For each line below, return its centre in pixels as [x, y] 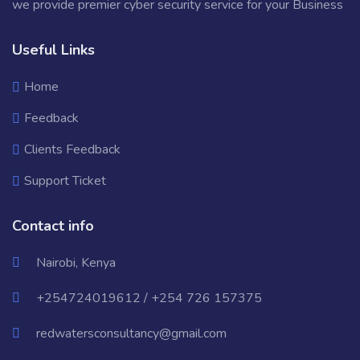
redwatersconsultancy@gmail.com [131, 333]
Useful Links [53, 50]
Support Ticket [65, 181]
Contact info [53, 226]
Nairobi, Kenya [76, 263]
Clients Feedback [72, 149]
